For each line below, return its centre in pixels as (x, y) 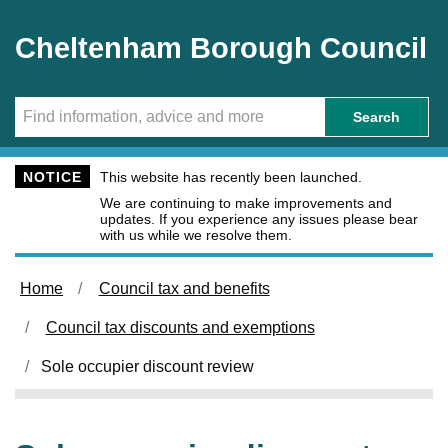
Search (377, 117)
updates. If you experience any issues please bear (259, 219)
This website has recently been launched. (231, 177)
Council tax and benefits (184, 288)
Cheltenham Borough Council (221, 48)
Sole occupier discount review (147, 366)
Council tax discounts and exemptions (180, 327)
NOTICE (52, 177)
